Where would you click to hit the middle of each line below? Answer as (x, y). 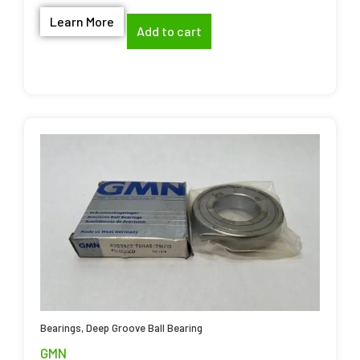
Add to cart (169, 31)
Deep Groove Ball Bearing (144, 327)
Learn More (82, 21)
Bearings (61, 327)
